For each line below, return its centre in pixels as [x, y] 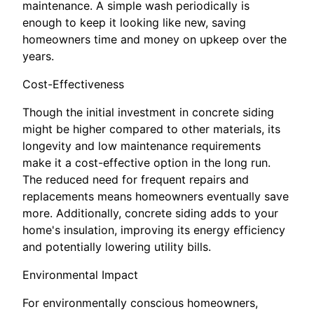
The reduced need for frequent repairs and [136, 179]
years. [38, 56]
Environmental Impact [80, 274]
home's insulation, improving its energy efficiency [154, 230]
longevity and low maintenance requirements [142, 145]
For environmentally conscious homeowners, [140, 302]
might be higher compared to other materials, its [151, 129]
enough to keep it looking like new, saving [134, 22]
